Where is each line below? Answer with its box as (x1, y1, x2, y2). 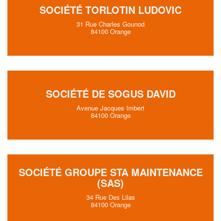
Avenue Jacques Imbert (76, 103, 145, 112)
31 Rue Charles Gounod (76, 19, 145, 29)
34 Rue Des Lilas (86, 192, 135, 202)
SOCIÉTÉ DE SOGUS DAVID (45, 86, 176, 101)
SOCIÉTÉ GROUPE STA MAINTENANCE (18, 165, 203, 179)
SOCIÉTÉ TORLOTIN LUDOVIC (39, 2, 182, 17)
